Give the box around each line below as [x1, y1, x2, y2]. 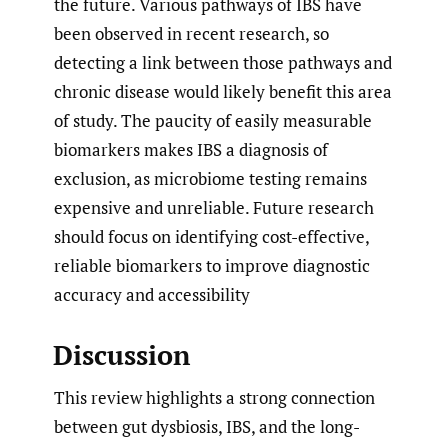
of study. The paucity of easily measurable [54, 108, 372, 132]
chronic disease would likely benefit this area [54, 79, 392, 103]
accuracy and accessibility [54, 282, 250, 306]
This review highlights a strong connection [54, 385, 375, 409]
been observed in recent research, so [54, 21, 329, 45]
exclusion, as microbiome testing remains [54, 166, 367, 190]
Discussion [52, 337, 190, 374]
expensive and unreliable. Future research [54, 195, 374, 219]
